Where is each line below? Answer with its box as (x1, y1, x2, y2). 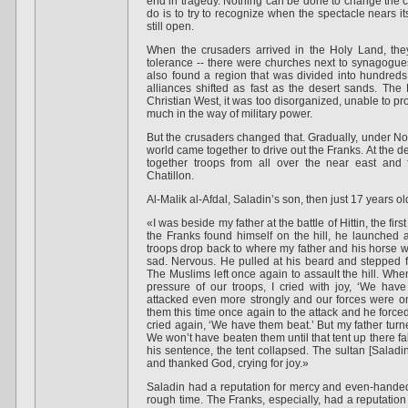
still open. (147, 20, 194, 33)
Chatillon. (147, 169, 194, 182)
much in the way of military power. (147, 107, 312, 120)
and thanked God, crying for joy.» (147, 357, 309, 370)
